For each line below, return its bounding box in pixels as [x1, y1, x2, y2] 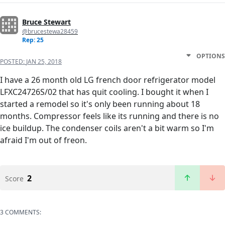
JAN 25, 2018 [26, 57, 62, 66]
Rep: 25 [22, 36, 44, 45]
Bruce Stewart [22, 17, 71, 27]
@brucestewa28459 [22, 27, 78, 36]
